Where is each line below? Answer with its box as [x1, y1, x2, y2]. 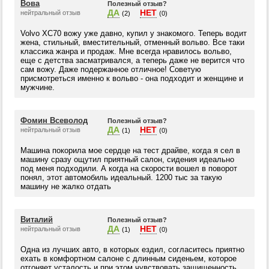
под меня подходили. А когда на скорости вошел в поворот [20, 164, 237, 173]
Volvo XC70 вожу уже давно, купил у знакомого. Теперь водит [20, 29, 247, 38]
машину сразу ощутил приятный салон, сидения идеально [20, 155, 234, 164]
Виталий [20, 215, 53, 224]
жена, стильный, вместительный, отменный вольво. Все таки [20, 38, 244, 47]
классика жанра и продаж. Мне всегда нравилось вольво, [20, 47, 232, 56]
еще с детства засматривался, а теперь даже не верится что [20, 56, 244, 65]
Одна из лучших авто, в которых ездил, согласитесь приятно [20, 245, 244, 254]
